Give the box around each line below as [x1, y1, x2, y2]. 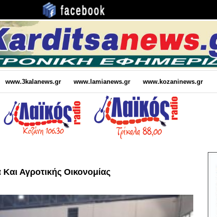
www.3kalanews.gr [5, 77, 61, 85]
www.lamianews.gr [73, 77, 130, 85]
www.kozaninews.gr [142, 77, 203, 85]
